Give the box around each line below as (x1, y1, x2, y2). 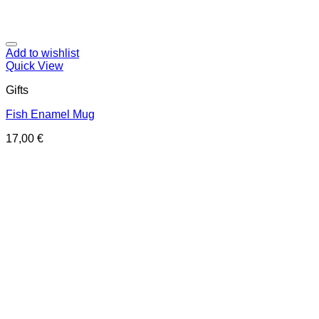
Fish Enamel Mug (6, 108, 95, 120)
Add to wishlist (6, 47, 79, 59)
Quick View (6, 60, 63, 72)
